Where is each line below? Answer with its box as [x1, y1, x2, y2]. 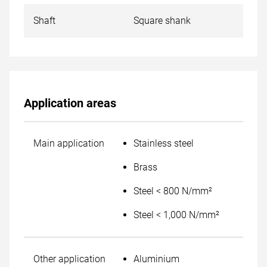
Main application [33, 138, 104, 149]
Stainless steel [133, 138, 194, 149]
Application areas [24, 96, 116, 110]
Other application [33, 253, 105, 265]
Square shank [133, 15, 191, 26]
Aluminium [133, 253, 179, 265]
